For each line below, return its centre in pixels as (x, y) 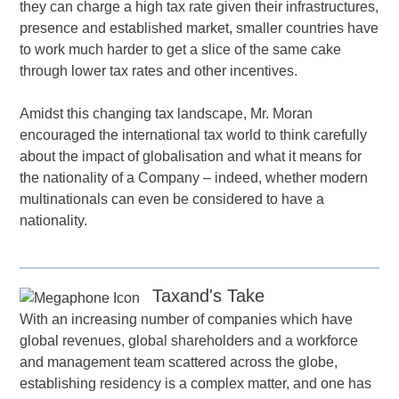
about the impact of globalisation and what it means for (191, 157)
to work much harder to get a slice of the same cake (181, 50)
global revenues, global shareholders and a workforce (189, 341)
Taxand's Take (209, 296)
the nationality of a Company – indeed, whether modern (194, 178)
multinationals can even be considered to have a (172, 199)
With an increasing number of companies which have (187, 320)
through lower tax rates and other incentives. (159, 71)
